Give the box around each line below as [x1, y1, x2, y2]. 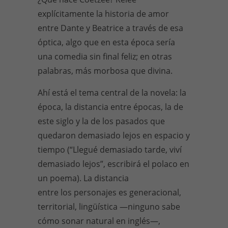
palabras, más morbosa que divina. [38, 65, 173, 76]
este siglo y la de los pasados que [38, 116, 165, 127]
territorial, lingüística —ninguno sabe [38, 201, 180, 212]
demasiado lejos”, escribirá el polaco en [38, 158, 189, 169]
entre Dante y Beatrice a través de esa [38, 22, 183, 34]
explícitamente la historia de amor [38, 8, 169, 19]
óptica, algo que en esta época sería [38, 37, 175, 48]
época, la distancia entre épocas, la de [38, 101, 183, 112]
